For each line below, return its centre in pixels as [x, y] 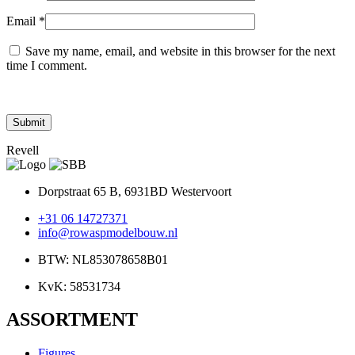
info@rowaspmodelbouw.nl [108, 232]
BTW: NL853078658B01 [103, 259]
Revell [23, 150]
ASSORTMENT [72, 320]
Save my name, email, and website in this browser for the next [180, 51]
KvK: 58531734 [79, 286]
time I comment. [47, 65]
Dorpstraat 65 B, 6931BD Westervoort [135, 191]
